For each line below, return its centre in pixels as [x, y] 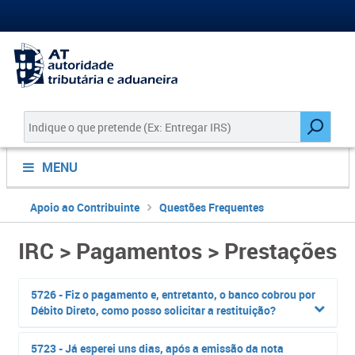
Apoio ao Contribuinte [84, 207]
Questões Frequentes [211, 207]
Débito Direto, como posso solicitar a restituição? [153, 310]
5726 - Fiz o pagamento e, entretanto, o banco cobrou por [173, 294]
